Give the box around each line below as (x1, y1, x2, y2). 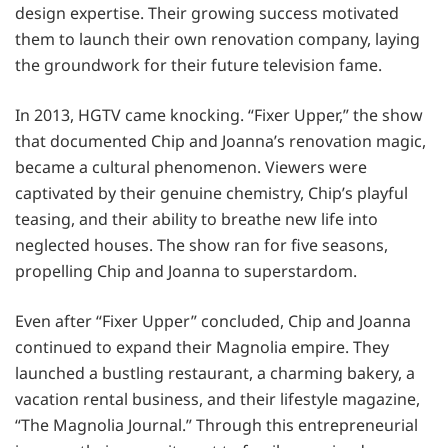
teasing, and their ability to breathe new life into (15, 207, 378, 230)
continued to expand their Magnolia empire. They (15, 335, 389, 358)
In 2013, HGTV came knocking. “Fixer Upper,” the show (15, 103, 423, 126)
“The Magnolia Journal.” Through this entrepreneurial (15, 413, 418, 436)
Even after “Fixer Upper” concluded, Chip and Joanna (15, 309, 411, 332)
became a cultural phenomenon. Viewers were (15, 155, 367, 178)
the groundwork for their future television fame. (15, 53, 382, 76)
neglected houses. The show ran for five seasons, (15, 233, 388, 256)
